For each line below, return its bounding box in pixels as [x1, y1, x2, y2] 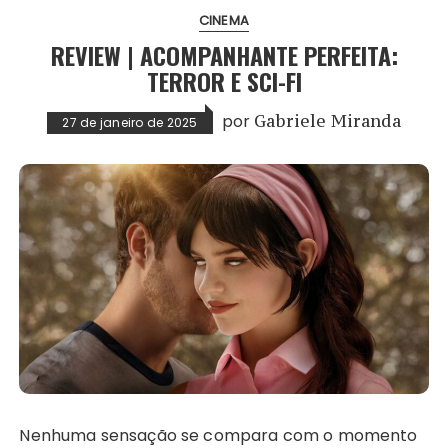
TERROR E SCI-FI [146, 63, 302, 100]
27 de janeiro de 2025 [62, 114, 198, 132]
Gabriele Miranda [254, 110, 401, 133]
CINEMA [199, 11, 249, 31]
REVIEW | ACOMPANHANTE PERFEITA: [50, 37, 398, 74]
